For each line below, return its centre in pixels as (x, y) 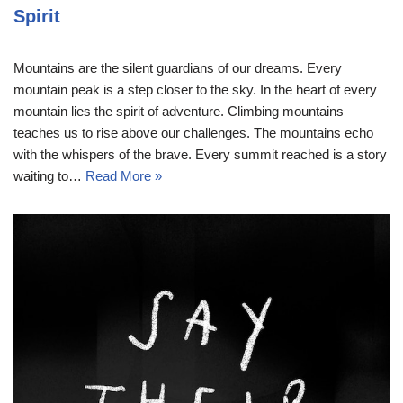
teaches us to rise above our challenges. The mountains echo (193, 132)
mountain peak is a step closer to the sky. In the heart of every (195, 89)
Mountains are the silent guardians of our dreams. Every (178, 67)
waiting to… (49, 175)
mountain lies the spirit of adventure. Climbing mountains (179, 111)
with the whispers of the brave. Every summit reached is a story (200, 154)
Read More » (124, 175)
